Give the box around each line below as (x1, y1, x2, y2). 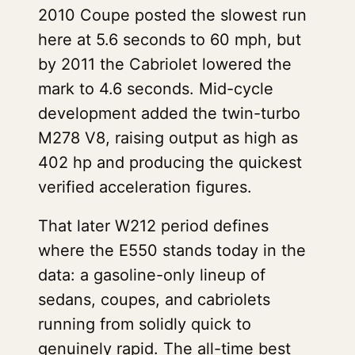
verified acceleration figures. (38, 177, 252, 197)
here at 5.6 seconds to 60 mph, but (38, 30, 301, 49)
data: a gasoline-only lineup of (38, 265, 265, 284)
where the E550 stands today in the (38, 241, 306, 260)
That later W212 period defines (38, 216, 269, 235)
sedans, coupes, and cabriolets (38, 290, 270, 309)
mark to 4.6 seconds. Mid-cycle (38, 79, 273, 98)
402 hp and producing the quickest (38, 153, 302, 172)
